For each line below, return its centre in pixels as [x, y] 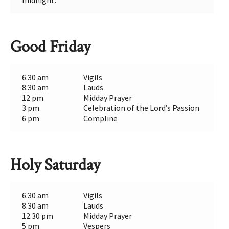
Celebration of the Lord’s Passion [141, 108]
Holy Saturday [55, 165]
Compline [100, 118]
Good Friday [51, 47]
